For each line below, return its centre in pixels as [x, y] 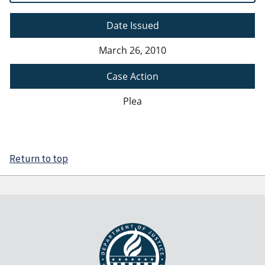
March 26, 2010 [132, 51]
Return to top [39, 159]
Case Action [132, 77]
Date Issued [132, 26]
